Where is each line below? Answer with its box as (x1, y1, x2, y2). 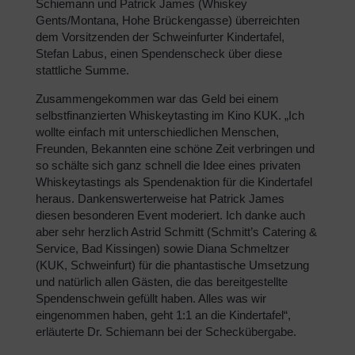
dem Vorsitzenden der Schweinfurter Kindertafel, (36, 29, 284, 44)
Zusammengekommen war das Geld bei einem (36, 91, 279, 105)
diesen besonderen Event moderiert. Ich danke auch (36, 208, 305, 222)
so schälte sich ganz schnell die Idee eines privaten (36, 158, 300, 172)
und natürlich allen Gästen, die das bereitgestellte (36, 274, 288, 288)
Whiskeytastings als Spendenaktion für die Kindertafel (36, 174, 312, 189)
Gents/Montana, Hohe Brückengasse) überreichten (36, 13, 300, 27)
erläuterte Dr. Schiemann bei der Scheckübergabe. (36, 324, 296, 338)
